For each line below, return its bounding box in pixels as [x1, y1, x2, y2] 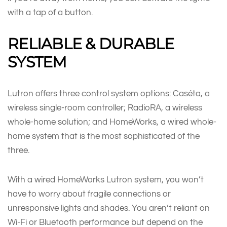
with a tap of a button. [8, 8, 93, 17]
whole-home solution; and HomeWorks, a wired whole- [8, 117, 216, 126]
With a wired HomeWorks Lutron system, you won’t [8, 175, 204, 184]
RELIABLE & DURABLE [8, 34, 174, 53]
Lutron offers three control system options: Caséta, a [8, 89, 210, 98]
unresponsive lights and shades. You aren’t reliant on [8, 203, 210, 212]
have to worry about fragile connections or [8, 189, 171, 198]
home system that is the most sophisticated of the [8, 131, 200, 140]
